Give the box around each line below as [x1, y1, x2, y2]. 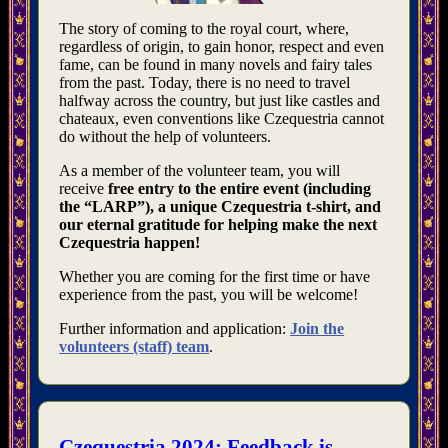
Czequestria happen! [59, 234, 201, 252]
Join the [290, 320, 345, 338]
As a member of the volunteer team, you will [59, 162, 341, 180]
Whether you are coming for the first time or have [59, 268, 371, 286]
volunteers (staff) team [59, 338, 210, 356]
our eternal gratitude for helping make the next [59, 216, 378, 234]
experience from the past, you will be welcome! [59, 286, 359, 304]
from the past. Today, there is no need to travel [59, 74, 351, 92]
